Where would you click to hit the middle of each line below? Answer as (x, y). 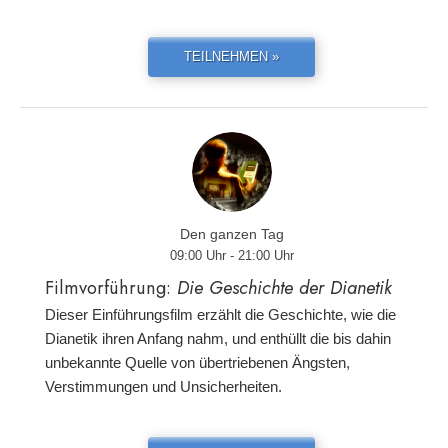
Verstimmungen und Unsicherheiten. (163, 386)
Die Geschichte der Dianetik (284, 287)
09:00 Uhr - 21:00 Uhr (231, 255)
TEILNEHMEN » (231, 56)
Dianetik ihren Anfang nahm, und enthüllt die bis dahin (218, 338)
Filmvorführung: (111, 287)
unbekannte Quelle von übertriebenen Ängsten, (197, 362)
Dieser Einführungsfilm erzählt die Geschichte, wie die (220, 314)
